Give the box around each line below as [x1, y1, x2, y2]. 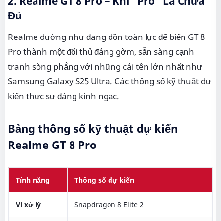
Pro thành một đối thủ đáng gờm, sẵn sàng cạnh [8, 46, 194, 57]
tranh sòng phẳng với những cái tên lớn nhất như [8, 61, 202, 72]
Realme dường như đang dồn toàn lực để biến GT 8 [8, 31, 205, 42]
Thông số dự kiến [74, 175, 134, 184]
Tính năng [16, 175, 50, 184]
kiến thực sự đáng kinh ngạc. [8, 90, 119, 102]
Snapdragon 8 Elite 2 [74, 199, 144, 209]
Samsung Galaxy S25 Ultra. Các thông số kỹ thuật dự [8, 75, 211, 87]
